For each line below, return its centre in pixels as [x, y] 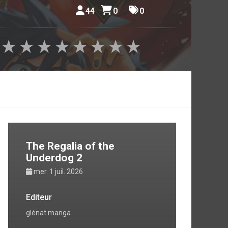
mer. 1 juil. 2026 [58, 172]
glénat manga [48, 213]
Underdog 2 [54, 158]
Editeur [39, 197]
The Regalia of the [70, 146]
